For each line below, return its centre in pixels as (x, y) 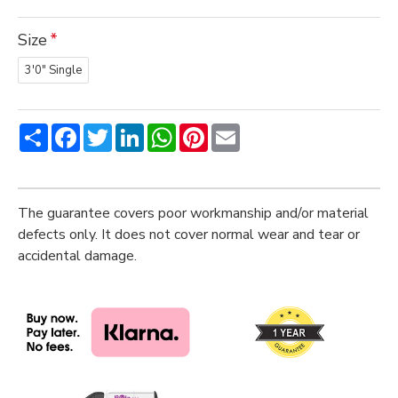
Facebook (110, 131)
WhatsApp (211, 131)
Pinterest (238, 131)
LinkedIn (170, 131)
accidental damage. (77, 256)
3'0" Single (53, 70)
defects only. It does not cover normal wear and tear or (189, 235)
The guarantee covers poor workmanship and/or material (193, 213)
